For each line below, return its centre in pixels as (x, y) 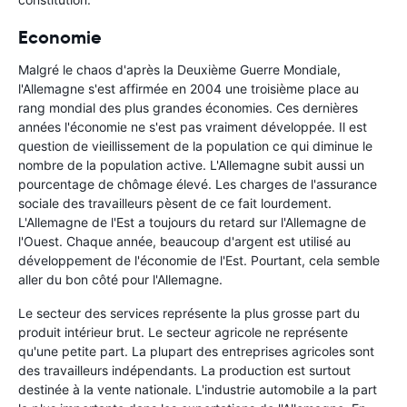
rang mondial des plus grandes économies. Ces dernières (188, 108)
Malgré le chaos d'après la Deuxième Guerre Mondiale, (179, 70)
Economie (60, 38)
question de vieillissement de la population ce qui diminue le (195, 146)
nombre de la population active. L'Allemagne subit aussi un (191, 165)
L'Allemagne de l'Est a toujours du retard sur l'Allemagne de (192, 223)
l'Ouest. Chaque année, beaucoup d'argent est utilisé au (184, 242)
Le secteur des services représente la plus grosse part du (189, 313)
